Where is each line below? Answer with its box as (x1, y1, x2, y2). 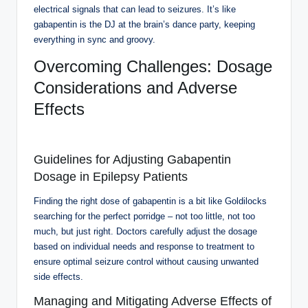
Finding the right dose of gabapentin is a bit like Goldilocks (34, 195, 267, 206)
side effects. (34, 271, 83, 282)
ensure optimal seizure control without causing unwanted (34, 256, 258, 267)
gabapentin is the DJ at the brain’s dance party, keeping (34, 19, 255, 30)
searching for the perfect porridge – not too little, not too (34, 210, 255, 221)
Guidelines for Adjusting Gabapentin (34, 152, 231, 166)
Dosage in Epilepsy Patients (34, 169, 188, 184)
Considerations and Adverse (34, 78, 237, 97)
